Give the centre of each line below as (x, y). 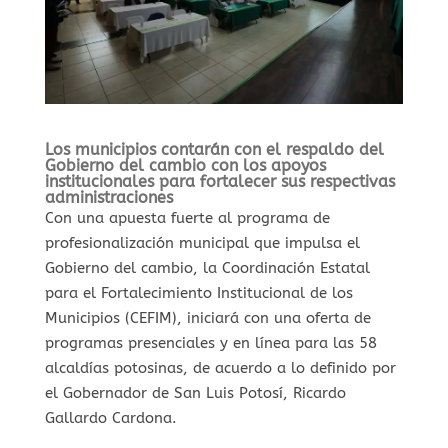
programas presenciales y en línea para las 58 (210, 342)
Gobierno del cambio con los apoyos (185, 165)
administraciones (108, 197)
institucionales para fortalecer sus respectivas (219, 181)
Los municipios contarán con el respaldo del (214, 149)
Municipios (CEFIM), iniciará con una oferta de (207, 317)
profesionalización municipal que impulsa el (202, 242)
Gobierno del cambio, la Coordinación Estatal (207, 267)
